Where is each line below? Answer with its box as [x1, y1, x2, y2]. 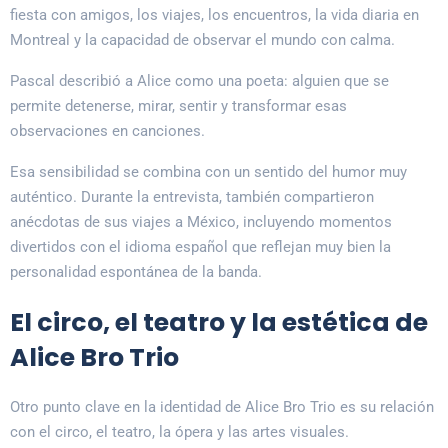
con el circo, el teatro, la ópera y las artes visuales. [10, 423, 349, 442]
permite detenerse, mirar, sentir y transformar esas [10, 97, 347, 116]
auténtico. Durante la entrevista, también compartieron [10, 188, 374, 207]
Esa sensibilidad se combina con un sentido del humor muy [10, 163, 407, 182]
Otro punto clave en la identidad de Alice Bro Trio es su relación [10, 398, 434, 417]
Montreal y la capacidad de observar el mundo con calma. [10, 31, 395, 50]
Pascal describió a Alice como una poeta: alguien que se [10, 72, 389, 91]
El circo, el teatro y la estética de [10, 305, 428, 341]
